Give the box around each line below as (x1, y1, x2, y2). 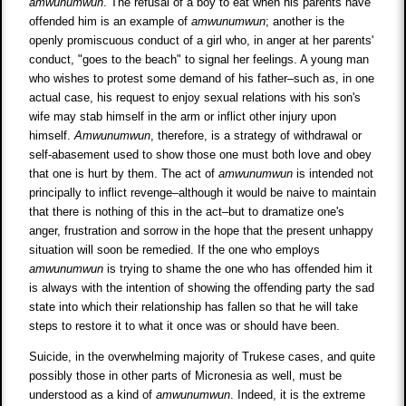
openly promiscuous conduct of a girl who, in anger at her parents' (29, 33, 374, 47)
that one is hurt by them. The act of (29, 166, 219, 180)
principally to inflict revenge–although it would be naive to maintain (29, 185, 377, 199)
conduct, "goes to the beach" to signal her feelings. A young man (29, 52, 370, 66)
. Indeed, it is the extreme (230, 387, 366, 401)
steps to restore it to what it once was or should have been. (29, 318, 341, 333)
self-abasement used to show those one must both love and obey (29, 147, 372, 161)
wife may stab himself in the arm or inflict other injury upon (29, 109, 337, 123)
